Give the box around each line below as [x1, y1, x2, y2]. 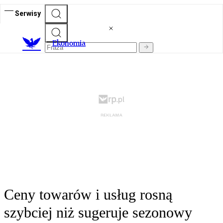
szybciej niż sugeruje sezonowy [4, 204, 192, 221]
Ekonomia [52, 38, 86, 48]
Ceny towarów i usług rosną [4, 186, 172, 203]
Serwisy [15, 9, 41, 17]
